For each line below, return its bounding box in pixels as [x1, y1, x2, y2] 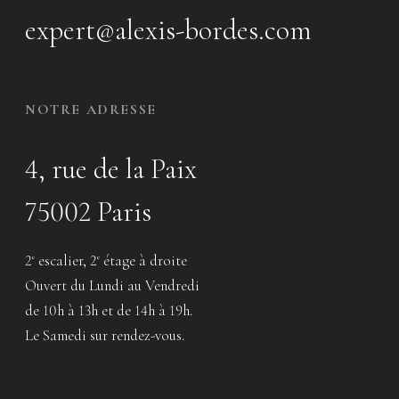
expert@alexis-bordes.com [25, 12, 312, 48]
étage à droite [100, 251, 187, 271]
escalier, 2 [35, 251, 97, 271]
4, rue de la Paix [25, 151, 197, 187]
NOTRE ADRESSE [25, 101, 157, 119]
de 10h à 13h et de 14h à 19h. [25, 301, 192, 321]
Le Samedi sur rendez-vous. [25, 326, 184, 346]
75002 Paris [25, 194, 151, 230]
